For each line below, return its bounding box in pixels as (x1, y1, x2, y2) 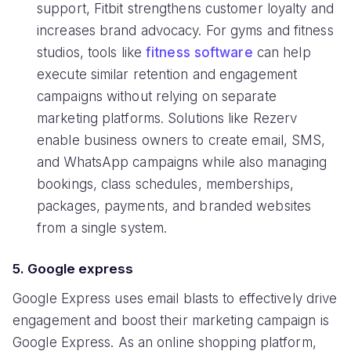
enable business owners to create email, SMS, (37, 132, 326, 149)
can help (252, 45, 311, 61)
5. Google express (13, 261, 133, 277)
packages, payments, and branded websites (37, 198, 312, 215)
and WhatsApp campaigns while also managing (37, 154, 327, 171)
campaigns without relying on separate (37, 89, 277, 105)
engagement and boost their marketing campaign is (13, 312, 329, 328)
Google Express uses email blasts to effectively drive (13, 290, 338, 306)
